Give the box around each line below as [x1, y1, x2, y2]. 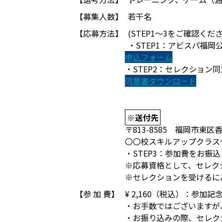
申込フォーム [125, 51, 172, 63]
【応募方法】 [75, 27, 123, 39]
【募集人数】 [75, 10, 123, 22]
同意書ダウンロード [125, 75, 196, 87]
